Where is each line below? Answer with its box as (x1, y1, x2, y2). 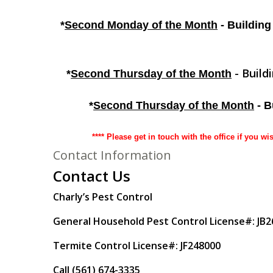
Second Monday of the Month (65, 19, 218, 31)
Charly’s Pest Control (53, 190, 152, 204)
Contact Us (53, 166, 130, 186)
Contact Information (53, 147, 171, 163)
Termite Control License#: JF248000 (53, 239, 221, 252)
